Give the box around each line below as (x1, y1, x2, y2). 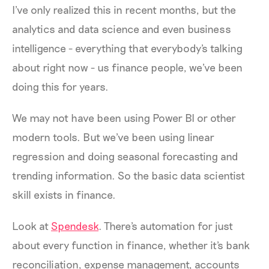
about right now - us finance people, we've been (12, 60, 243, 74)
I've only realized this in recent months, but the (12, 2, 236, 16)
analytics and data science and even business (12, 22, 231, 35)
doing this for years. (12, 79, 109, 93)
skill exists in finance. (12, 187, 118, 201)
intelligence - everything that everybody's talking (12, 41, 243, 55)
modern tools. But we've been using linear (12, 130, 214, 144)
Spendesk (51, 219, 98, 232)
